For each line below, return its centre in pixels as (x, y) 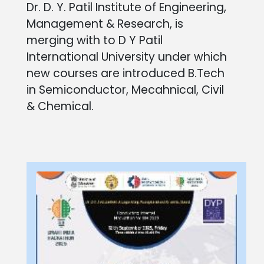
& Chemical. (60, 106)
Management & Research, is (105, 24)
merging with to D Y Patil (95, 40)
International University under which (127, 57)
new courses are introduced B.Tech (126, 73)
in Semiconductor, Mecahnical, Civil (125, 90)
